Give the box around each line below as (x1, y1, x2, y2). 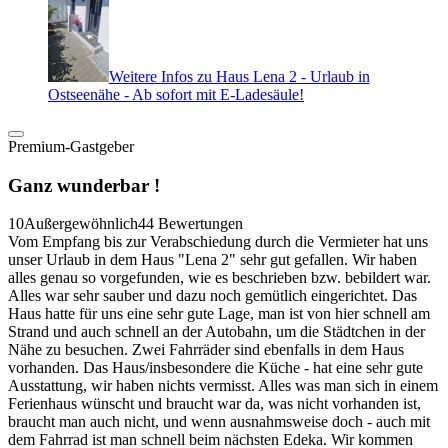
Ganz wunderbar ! (8, 174, 160, 196)
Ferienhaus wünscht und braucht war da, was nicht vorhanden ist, (8, 395, 421, 413)
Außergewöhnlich (24, 215, 138, 233)
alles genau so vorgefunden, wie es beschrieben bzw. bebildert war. (8, 269, 431, 287)
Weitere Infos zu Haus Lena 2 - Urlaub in (108, 67, 370, 85)
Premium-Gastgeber (8, 137, 134, 155)
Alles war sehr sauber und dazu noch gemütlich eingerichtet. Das (8, 287, 417, 305)
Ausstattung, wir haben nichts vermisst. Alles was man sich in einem (8, 377, 438, 395)
